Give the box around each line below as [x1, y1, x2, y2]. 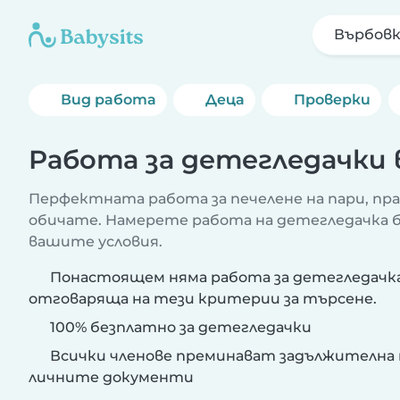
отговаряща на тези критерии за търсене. [29, 290, 377, 307]
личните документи [29, 369, 194, 386]
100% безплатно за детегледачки [46, 319, 312, 336]
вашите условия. [29, 233, 162, 250]
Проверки [294, 91, 371, 108]
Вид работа [61, 91, 156, 108]
